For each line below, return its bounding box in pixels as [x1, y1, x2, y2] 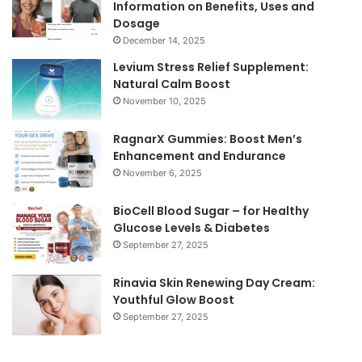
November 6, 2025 [123, 166, 202, 179]
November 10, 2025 [123, 95, 206, 107]
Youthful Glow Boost [113, 291, 234, 308]
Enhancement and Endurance [113, 147, 286, 164]
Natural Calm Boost [113, 75, 230, 92]
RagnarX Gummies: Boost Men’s [113, 130, 302, 147]
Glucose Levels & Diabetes [113, 219, 270, 236]
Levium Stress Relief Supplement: [113, 58, 309, 75]
